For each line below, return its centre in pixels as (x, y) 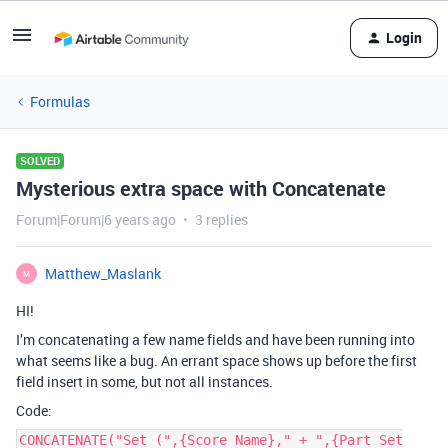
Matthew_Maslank (103, 273)
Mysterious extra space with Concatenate (201, 188)
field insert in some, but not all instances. (144, 381)
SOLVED (40, 160)
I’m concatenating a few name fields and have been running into (215, 339)
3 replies (221, 219)
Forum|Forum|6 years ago (96, 219)
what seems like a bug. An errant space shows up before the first (216, 360)
